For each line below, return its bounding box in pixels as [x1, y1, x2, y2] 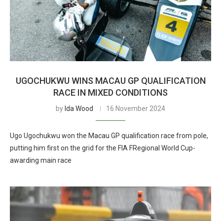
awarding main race [10, 156, 72, 164]
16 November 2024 [106, 105, 165, 112]
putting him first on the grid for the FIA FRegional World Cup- [10, 144, 195, 152]
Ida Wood [65, 105, 93, 112]
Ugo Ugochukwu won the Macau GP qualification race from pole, [10, 132, 208, 140]
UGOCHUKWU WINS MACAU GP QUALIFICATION [15, 75, 206, 86]
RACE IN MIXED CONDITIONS [53, 87, 168, 98]
